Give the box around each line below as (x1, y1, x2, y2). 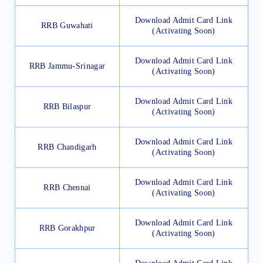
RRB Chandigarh (38, 142, 97, 151)
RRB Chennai (43, 183, 91, 192)
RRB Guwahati (41, 21, 93, 30)
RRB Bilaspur (43, 102, 92, 111)
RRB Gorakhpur (39, 223, 96, 232)
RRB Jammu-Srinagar (29, 61, 106, 70)
